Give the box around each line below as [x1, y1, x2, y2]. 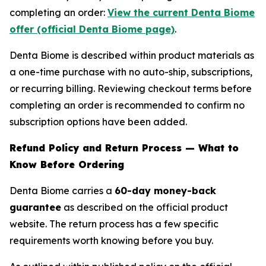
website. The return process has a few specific [9, 218, 218, 230]
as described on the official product [61, 201, 228, 213]
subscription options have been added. [9, 116, 187, 128]
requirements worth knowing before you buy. [9, 235, 213, 246]
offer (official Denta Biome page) [9, 23, 175, 35]
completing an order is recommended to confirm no [9, 99, 245, 111]
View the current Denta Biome [107, 7, 255, 18]
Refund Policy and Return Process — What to [9, 142, 239, 154]
